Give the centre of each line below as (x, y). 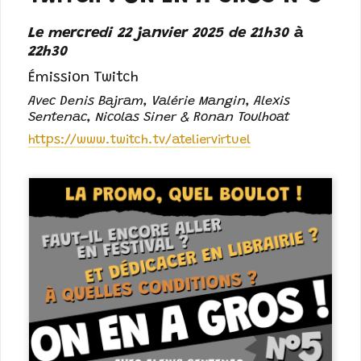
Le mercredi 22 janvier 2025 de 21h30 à (166, 34)
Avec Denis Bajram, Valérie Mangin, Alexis (160, 102)
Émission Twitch (84, 78)
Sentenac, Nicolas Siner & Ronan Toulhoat (160, 118)
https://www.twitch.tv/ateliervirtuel (140, 141)
